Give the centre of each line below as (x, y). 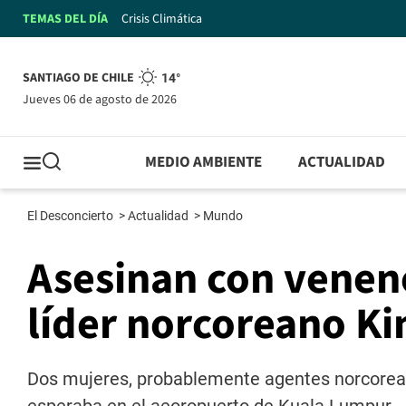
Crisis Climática (162, 19)
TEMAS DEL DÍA (65, 19)
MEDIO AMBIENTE (204, 163)
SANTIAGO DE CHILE (78, 78)
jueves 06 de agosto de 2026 (103, 99)
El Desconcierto (72, 216)
